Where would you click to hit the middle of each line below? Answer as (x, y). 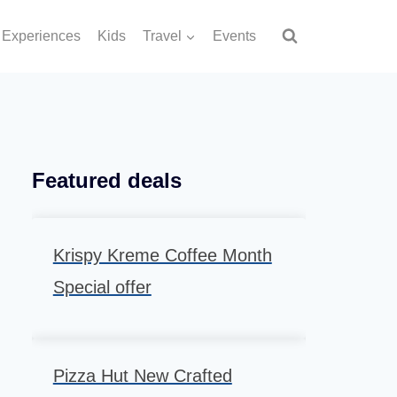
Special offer (102, 287)
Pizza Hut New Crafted (142, 375)
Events (235, 35)
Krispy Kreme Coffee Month (162, 255)
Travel (163, 35)
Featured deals (106, 180)
